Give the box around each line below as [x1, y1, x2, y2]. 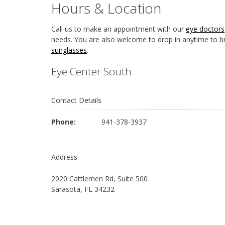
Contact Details [51, 95, 101, 105]
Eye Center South [51, 64, 132, 78]
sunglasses [51, 45, 87, 55]
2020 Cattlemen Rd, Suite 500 [51, 174, 148, 183]
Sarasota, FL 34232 [51, 184, 115, 194]
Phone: [51, 117, 76, 127]
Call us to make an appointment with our [51, 24, 186, 34]
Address [51, 152, 77, 162]
